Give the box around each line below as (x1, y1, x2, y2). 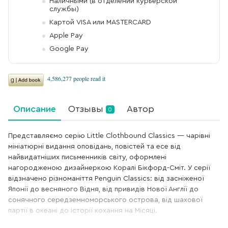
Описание (13, 104, 56, 113)
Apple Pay (49, 32, 83, 39)
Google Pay (49, 45, 89, 52)
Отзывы (68, 104, 106, 113)
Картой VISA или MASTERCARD (49, 18, 151, 26)
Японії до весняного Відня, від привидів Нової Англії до (8, 185, 198, 193)
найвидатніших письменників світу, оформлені (8, 153, 166, 161)
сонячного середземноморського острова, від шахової (8, 196, 203, 204)
